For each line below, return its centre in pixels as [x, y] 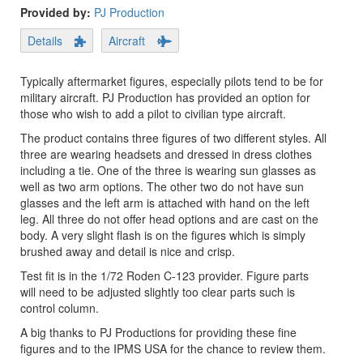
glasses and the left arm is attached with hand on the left [165, 202]
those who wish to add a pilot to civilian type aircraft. [153, 113]
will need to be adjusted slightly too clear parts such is [158, 291]
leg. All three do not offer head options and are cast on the [169, 218]
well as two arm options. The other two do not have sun [162, 186]
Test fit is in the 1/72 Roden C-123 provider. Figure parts [164, 275]
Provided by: [57, 12]
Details [45, 40]
